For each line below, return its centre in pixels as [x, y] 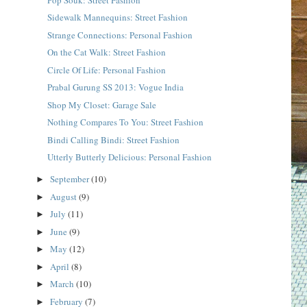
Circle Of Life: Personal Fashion [106, 70]
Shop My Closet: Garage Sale [101, 105]
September [71, 179]
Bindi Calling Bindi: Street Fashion [113, 139]
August [65, 196]
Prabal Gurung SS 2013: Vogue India [115, 87]
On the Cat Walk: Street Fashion [106, 52]
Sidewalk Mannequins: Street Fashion [117, 17]
